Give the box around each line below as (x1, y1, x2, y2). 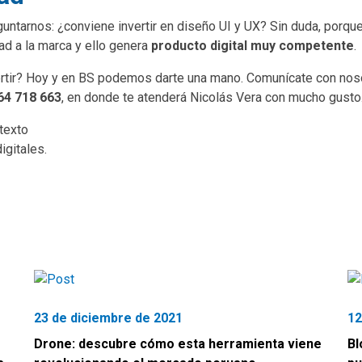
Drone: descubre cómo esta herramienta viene (34, 335, 322, 351)
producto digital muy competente (151, 37, 354, 53)
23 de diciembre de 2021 (34, 309, 183, 326)
